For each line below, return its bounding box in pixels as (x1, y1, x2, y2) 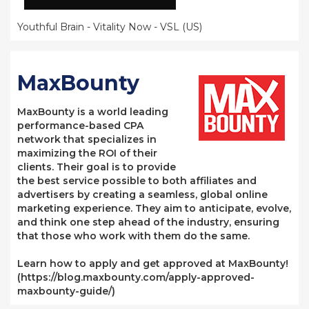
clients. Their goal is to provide (17, 161, 176, 173)
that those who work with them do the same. (17, 230, 250, 242)
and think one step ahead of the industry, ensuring (17, 216, 279, 228)
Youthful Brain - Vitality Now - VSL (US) (17, 21, 202, 33)
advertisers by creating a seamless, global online (17, 188, 268, 201)
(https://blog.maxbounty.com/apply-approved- (17, 271, 255, 283)
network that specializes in (17, 133, 157, 146)
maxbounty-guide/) (17, 285, 115, 297)
